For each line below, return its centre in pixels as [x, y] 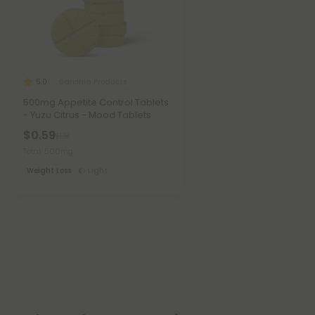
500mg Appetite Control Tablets [96, 103]
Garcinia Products [92, 82]
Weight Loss [49, 171]
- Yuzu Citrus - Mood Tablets [87, 115]
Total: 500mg [48, 152]
